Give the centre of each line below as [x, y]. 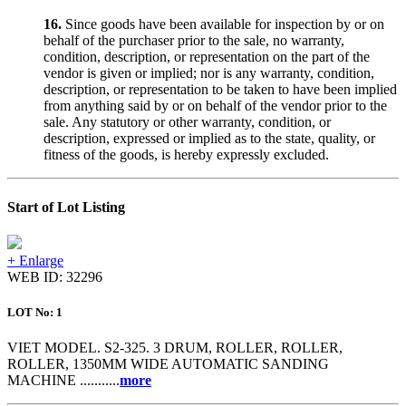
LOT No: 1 [35, 313]
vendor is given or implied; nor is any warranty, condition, [209, 73]
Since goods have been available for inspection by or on [223, 24]
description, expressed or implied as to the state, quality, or [209, 139]
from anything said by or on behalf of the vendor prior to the [215, 106]
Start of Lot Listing [66, 207]
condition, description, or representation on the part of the [207, 57]
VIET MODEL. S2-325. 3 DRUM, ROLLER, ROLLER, [175, 348]
